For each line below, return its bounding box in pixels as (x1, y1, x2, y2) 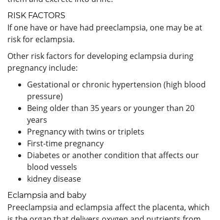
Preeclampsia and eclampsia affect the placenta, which (7, 201, 210, 213)
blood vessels (27, 161, 77, 172)
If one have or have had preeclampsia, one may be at (7, 22, 202, 33)
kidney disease (27, 173, 81, 184)
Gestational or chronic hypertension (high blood (27, 79, 206, 90)
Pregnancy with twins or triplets (27, 126, 144, 137)
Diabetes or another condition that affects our (27, 149, 199, 161)
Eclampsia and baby (7, 190, 86, 200)
